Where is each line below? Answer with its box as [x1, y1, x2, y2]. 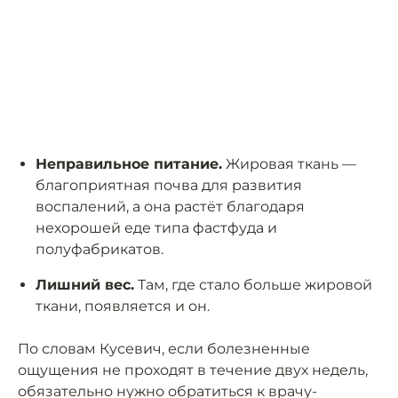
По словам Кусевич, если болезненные [18, 340, 310, 358]
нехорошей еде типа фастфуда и [36, 219, 277, 237]
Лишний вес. [36, 276, 134, 294]
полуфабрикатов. [36, 241, 163, 259]
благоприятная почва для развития [36, 177, 302, 195]
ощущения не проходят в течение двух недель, [18, 362, 368, 379]
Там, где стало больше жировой [134, 276, 372, 294]
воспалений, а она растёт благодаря [36, 198, 305, 216]
